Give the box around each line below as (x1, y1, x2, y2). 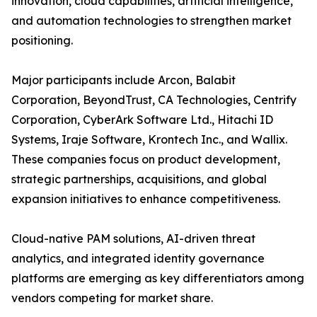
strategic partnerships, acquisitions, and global (11, 172, 267, 187)
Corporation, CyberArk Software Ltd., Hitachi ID (11, 113, 273, 127)
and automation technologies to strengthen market (11, 13, 292, 28)
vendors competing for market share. (11, 291, 213, 306)
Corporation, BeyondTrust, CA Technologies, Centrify (11, 93, 296, 108)
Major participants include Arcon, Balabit (11, 73, 236, 88)
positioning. (11, 33, 73, 48)
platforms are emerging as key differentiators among (11, 271, 304, 286)
